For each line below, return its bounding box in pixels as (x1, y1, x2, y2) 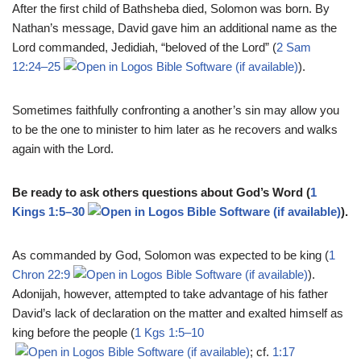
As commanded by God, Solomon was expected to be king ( (12, 247, 329, 262)
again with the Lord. (12, 141, 114, 156)
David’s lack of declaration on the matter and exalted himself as (12, 305, 343, 320)
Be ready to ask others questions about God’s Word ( (12, 185, 310, 199)
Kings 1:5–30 (12, 204, 85, 218)
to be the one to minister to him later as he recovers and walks (12, 122, 338, 136)
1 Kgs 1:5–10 (135, 325, 204, 339)
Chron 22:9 (12, 267, 70, 281)
